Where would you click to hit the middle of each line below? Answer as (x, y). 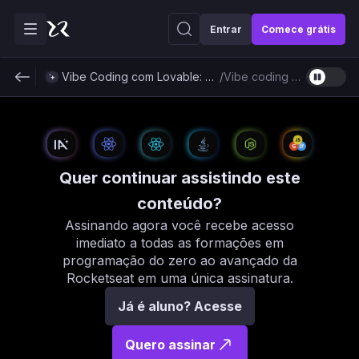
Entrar (226, 29)
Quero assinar (170, 344)
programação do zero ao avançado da (179, 260)
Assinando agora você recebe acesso (179, 225)
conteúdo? (179, 203)
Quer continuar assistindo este (179, 177)
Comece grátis (298, 29)
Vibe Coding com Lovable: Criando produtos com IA (209, 77)
